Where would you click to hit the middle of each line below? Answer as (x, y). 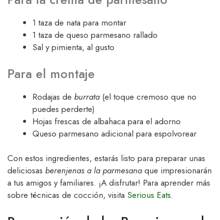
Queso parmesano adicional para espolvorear (114, 133)
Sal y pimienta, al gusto (73, 47)
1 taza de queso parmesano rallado (95, 35)
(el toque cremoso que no (148, 96)
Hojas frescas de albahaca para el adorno (107, 121)
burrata (87, 96)
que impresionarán (177, 171)
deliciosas (26, 171)
